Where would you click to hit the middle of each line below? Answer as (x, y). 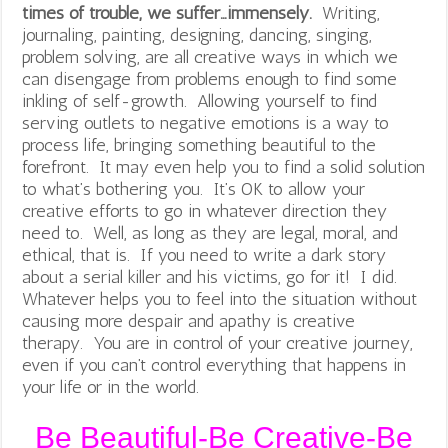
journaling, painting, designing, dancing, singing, (197, 34)
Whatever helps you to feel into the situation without (220, 298)
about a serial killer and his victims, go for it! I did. (212, 276)
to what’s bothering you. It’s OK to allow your (194, 188)
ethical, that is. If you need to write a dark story (204, 254)
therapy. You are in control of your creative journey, (218, 342)
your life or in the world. (111, 386)
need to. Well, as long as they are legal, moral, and (210, 232)
